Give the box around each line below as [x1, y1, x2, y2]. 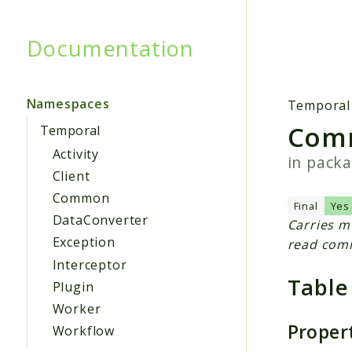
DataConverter [52, 211, 148, 229]
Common [52, 189, 110, 207]
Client [52, 167, 90, 185]
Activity [52, 145, 99, 163]
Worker [52, 299, 101, 317]
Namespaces [26, 94, 110, 112]
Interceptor [52, 255, 127, 273]
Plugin [52, 277, 94, 295]
